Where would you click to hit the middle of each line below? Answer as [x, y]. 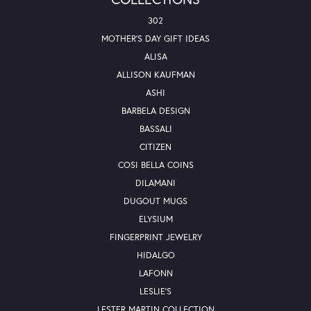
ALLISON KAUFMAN [155, 75]
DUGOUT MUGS [155, 201]
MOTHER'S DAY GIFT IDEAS [155, 39]
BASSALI [155, 129]
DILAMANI [155, 183]
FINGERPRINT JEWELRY [155, 237]
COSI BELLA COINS [155, 165]
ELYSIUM [155, 219]
